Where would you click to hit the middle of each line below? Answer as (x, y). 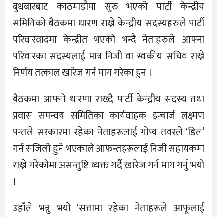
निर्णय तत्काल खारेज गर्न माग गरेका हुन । (82, 73)
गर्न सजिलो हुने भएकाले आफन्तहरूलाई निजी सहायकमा (108, 149)
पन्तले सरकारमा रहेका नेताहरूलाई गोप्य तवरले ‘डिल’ (108, 132)
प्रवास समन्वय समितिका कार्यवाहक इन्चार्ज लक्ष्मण (108, 116)
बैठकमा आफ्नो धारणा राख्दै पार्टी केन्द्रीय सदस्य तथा (108, 100)
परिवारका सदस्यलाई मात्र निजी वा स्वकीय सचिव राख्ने (108, 56)
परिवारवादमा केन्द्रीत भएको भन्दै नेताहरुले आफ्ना (108, 40)
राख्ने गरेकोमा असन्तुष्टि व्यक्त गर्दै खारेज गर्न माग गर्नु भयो (108, 165)
